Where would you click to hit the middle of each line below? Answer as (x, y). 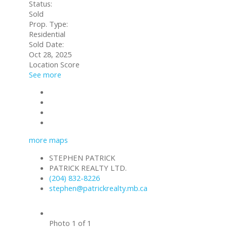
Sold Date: (46, 44)
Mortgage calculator (84, 112)
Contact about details (86, 92)
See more (45, 74)
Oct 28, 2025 (50, 54)
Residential (47, 34)
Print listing (68, 122)
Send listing (68, 102)
